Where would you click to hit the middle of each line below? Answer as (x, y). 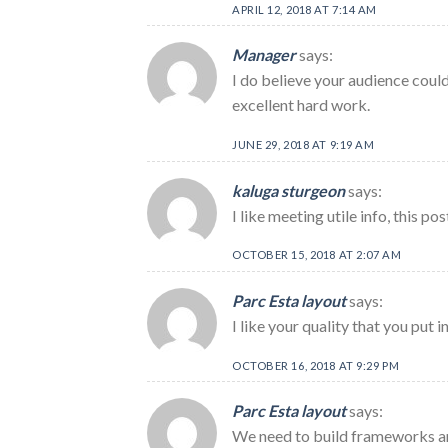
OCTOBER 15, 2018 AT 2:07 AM (317, 255)
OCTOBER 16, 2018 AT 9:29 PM (316, 365)
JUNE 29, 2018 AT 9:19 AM (303, 144)
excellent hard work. (301, 105)
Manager (264, 55)
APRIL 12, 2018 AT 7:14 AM (304, 9)
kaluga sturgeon (288, 190)
